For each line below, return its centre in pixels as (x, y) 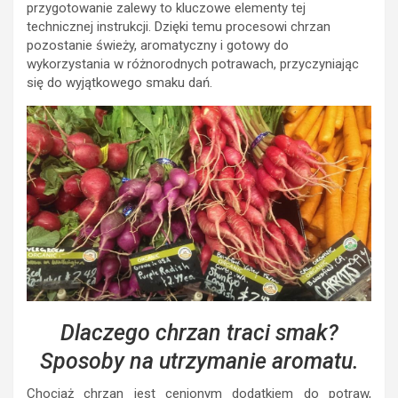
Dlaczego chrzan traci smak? (199, 332)
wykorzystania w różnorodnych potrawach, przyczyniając (193, 64)
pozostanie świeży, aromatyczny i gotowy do (158, 46)
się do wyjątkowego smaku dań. (119, 83)
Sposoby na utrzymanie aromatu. (199, 361)
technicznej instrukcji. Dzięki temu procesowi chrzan (179, 27)
